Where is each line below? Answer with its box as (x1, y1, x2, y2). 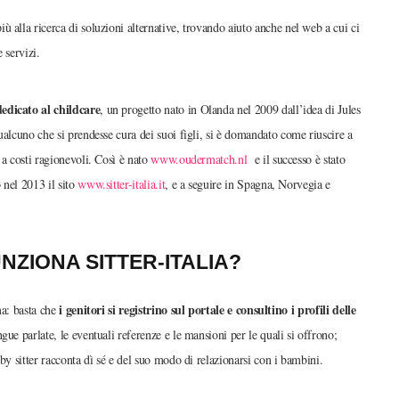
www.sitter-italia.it (77, 175, 166, 193)
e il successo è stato (247, 151, 346, 168)
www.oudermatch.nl (151, 151, 248, 168)
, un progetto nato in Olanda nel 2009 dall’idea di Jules (100, 101, 361, 118)
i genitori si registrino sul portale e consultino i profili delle (59, 299, 356, 319)
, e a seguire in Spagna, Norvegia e (165, 175, 330, 193)
